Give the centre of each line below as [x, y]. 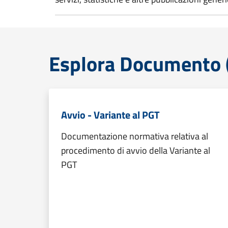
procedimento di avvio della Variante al [136, 150]
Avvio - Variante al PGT [110, 115]
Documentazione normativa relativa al [135, 136]
